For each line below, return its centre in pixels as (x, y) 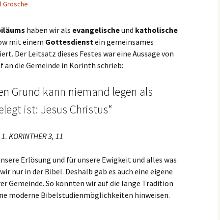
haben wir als (49, 30)
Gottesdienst (69, 42)
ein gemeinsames (124, 42)
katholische (156, 30)
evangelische (96, 30)
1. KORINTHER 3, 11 (32, 136)
